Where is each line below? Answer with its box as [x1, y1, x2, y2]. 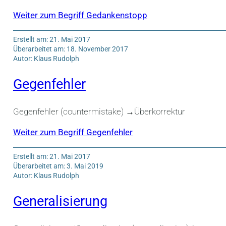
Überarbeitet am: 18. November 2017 [13, 44, 128, 53]
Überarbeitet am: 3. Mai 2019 [13, 161, 103, 170]
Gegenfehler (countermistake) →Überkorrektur [13, 106, 185, 117]
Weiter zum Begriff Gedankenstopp [13, 10, 147, 21]
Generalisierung [13, 193, 107, 210]
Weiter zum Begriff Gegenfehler [13, 127, 133, 138]
